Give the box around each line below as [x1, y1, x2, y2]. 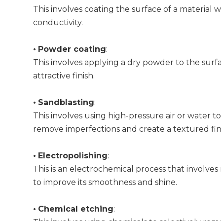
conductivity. [33, 18, 83, 28]
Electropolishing [38, 151, 108, 161]
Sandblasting [38, 98, 95, 108]
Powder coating [38, 44, 107, 54]
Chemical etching [38, 204, 114, 214]
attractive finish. [33, 71, 95, 81]
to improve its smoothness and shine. [33, 178, 178, 187]
